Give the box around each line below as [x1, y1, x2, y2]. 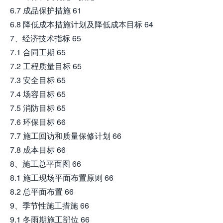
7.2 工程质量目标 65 [10, 60, 82, 72]
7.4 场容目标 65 [10, 88, 66, 100]
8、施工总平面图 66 [10, 158, 81, 169]
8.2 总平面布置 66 [10, 186, 74, 197]
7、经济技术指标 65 [10, 32, 81, 44]
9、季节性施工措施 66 [10, 200, 89, 211]
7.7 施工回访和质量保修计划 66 [10, 130, 121, 141]
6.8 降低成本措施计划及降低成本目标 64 [10, 18, 153, 30]
